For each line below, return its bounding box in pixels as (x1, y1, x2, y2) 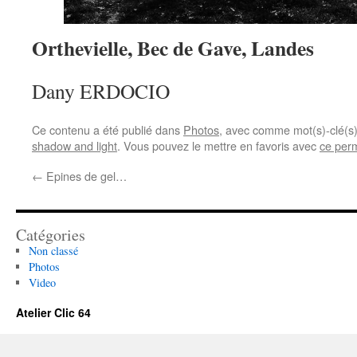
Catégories (16, 224, 85, 245)
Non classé (28, 243, 78, 258)
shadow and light (32, 137, 117, 154)
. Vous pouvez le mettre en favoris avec (117, 137, 320, 154)
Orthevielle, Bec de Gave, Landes (32, 33, 314, 63)
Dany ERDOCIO (32, 77, 170, 104)
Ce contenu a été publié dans (32, 121, 183, 138)
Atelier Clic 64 (16, 304, 91, 320)
